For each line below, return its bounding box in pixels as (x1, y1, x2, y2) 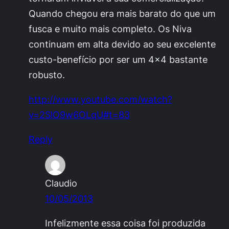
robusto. (29, 69, 65, 81)
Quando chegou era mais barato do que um (29, 8, 216, 19)
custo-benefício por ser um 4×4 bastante (29, 54, 208, 65)
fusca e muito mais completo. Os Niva (29, 23, 192, 35)
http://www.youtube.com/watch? (29, 94, 172, 105)
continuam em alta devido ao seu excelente (29, 38, 216, 50)
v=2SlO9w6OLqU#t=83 (29, 109, 130, 121)
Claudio (45, 177, 77, 189)
